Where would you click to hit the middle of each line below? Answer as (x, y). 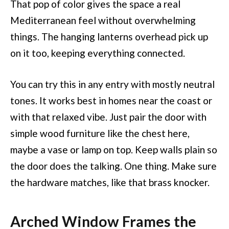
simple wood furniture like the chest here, (100, 133)
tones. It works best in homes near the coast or (111, 101)
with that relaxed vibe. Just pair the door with (108, 117)
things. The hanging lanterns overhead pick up (109, 36)
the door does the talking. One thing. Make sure (113, 166)
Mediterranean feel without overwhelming (103, 20)
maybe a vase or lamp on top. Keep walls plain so (114, 150)
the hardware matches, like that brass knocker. (110, 182)
